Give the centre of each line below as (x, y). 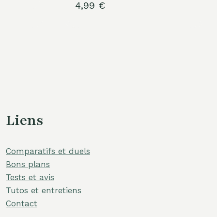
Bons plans (28, 164)
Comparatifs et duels (48, 151)
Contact (22, 204)
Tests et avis (30, 178)
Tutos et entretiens (44, 191)
